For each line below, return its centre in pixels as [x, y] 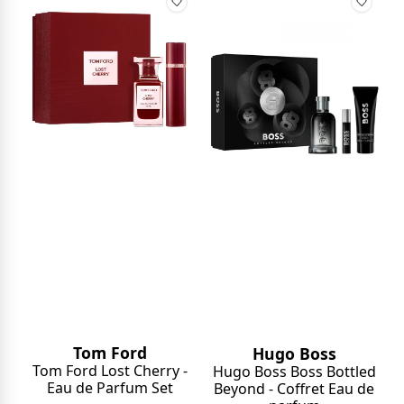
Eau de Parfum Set [110, 387]
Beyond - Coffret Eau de [294, 388]
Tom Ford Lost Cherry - [110, 370]
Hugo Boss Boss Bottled [294, 371]
